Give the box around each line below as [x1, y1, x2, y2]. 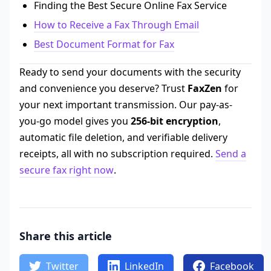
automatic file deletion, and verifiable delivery [19, 131, 227, 145]
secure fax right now [19, 163, 114, 177]
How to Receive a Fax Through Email [34, 18, 199, 32]
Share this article [19, 229, 112, 244]
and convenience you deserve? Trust [19, 82, 188, 96]
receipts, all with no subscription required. [19, 147, 215, 161]
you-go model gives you [19, 114, 131, 128]
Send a [215, 147, 246, 161]
